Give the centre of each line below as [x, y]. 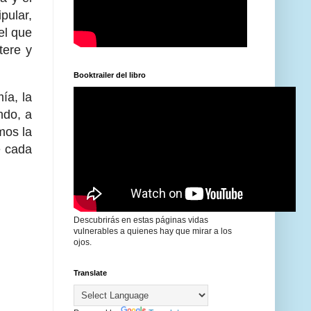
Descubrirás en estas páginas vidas [141, 220]
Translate [90, 273]
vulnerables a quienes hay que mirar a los [153, 232]
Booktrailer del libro [110, 75]
